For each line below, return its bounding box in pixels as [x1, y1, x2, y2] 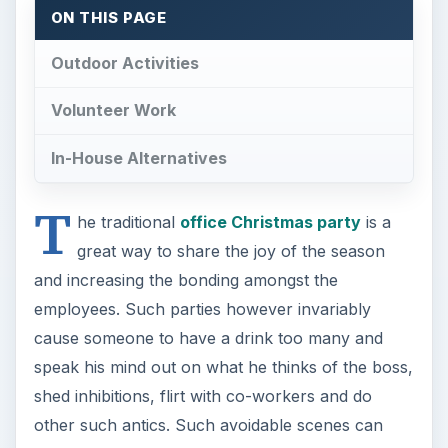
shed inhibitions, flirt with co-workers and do [33, 386, 372, 407]
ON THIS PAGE [50, 8, 168, 27]
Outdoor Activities [50, 52, 199, 73]
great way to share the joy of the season [76, 241, 385, 262]
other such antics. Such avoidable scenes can [33, 415, 383, 436]
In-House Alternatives [50, 148, 227, 169]
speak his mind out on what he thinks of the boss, [33, 357, 413, 378]
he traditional [76, 212, 180, 233]
